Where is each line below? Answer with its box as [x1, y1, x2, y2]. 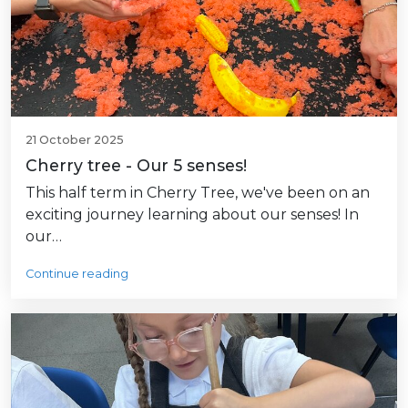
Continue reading [25, 266, 128, 280]
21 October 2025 [25, 132, 124, 147]
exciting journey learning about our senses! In [25, 205, 359, 223]
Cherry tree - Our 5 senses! [25, 155, 247, 175]
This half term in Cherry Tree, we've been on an [25, 183, 370, 201]
